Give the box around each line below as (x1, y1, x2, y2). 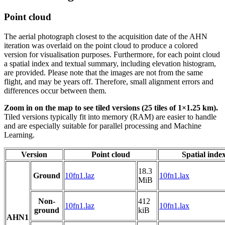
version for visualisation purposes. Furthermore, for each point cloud (4, 50, 220, 59)
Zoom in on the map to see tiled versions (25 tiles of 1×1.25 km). (4, 103, 218, 113)
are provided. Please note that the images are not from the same (4, 68, 203, 77)
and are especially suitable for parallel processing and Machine (4, 122, 201, 131)
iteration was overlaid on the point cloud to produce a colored (4, 41, 198, 50)
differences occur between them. (4, 86, 106, 95)
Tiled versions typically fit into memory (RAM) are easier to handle (4, 113, 216, 122)
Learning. (4, 131, 35, 140)
